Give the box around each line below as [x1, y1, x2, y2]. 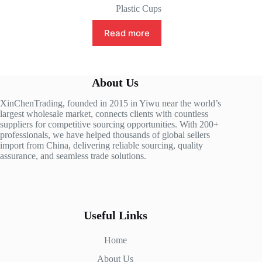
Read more [104, 27, 150, 39]
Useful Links [83, 209, 147, 222]
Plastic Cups [116, 4, 162, 14]
